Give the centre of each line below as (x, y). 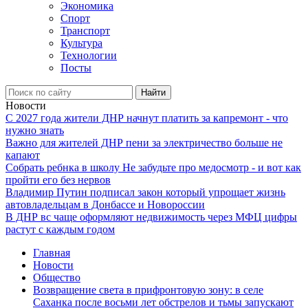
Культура (81, 43)
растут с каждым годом (60, 229)
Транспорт (85, 31)
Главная (52, 253)
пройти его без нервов (58, 180)
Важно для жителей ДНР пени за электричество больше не (144, 143)
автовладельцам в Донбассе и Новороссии (105, 205)
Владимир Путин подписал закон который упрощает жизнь (145, 192)
